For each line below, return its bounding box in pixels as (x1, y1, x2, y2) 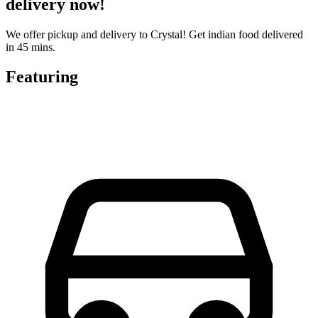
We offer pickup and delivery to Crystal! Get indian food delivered (6, 28, 303, 40)
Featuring (6, 67, 78, 87)
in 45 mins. (6, 40, 55, 53)
